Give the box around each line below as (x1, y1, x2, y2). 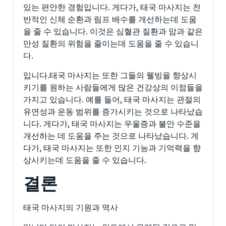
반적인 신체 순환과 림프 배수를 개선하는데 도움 (23, 14, 197, 24)
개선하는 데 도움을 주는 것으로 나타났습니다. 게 (23, 131, 199, 141)
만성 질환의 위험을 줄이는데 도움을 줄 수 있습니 (23, 38, 199, 48)
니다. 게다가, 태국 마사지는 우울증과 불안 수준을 (23, 119, 201, 129)
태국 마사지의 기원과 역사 (23, 202, 118, 212)
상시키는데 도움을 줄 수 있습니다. (23, 155, 146, 165)
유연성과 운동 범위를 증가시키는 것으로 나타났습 (23, 106, 203, 117)
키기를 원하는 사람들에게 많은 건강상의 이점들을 (23, 82, 203, 92)
